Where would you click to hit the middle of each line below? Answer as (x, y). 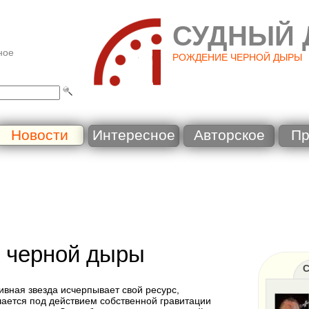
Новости (39, 135)
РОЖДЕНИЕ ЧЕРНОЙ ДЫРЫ (237, 57)
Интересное (134, 135)
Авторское (229, 135)
